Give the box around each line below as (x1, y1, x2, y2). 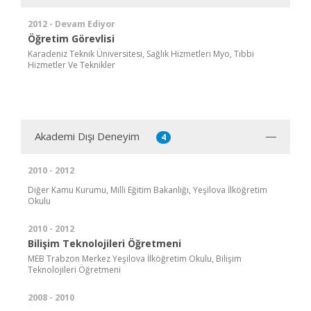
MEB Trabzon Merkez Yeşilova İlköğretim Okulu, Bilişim (28, 252, 242, 264)
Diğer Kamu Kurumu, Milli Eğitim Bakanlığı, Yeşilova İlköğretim (28, 183, 267, 196)
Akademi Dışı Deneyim (35, 128, 140, 143)
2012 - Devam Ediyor (28, 17, 115, 30)
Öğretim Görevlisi (28, 31, 115, 45)
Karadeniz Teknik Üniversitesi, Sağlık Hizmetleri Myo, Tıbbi (28, 47, 254, 60)
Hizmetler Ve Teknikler (28, 58, 115, 71)
